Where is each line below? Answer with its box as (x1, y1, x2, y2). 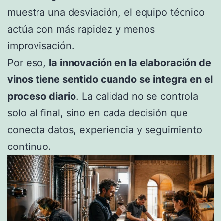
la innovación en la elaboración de (49, 57, 211, 69)
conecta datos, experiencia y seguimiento (7, 124, 202, 136)
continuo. (7, 141, 51, 153)
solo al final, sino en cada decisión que (7, 107, 188, 119)
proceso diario (7, 90, 76, 103)
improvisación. (7, 40, 74, 52)
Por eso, (7, 57, 49, 69)
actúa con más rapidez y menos (7, 23, 155, 36)
